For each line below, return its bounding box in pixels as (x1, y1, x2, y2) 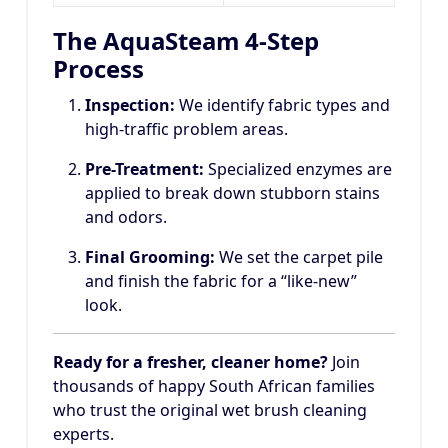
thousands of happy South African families (53, 375, 375, 398)
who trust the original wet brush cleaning (53, 399, 367, 422)
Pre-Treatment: (85, 158, 204, 181)
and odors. (85, 206, 167, 229)
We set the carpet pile (215, 246, 383, 269)
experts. (53, 423, 114, 446)
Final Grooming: (85, 246, 215, 269)
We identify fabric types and (175, 94, 390, 117)
